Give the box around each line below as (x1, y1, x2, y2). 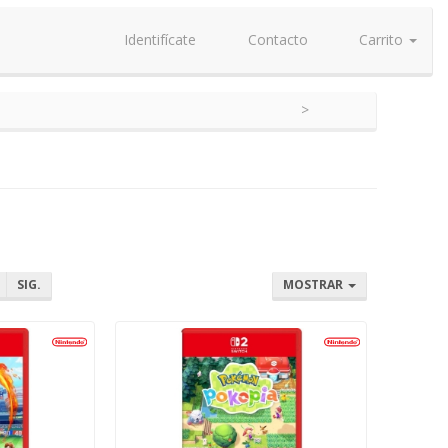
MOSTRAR (283, 276, 347, 293)
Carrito (355, 30, 407, 49)
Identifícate (120, 30, 196, 49)
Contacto (243, 30, 308, 49)
